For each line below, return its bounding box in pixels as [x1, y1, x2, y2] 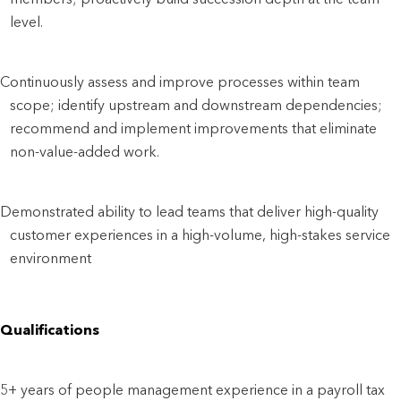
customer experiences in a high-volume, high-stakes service [10, 226, 391, 243]
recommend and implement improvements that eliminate [10, 119, 378, 137]
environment [10, 249, 92, 267]
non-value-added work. [10, 142, 160, 160]
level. [10, 13, 44, 30]
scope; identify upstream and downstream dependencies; [10, 96, 383, 114]
